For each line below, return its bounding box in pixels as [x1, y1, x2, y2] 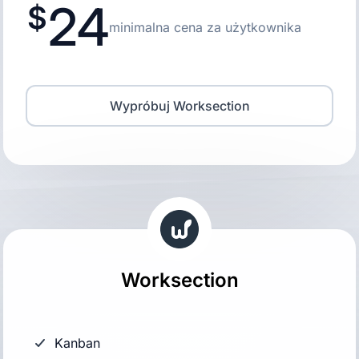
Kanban [54, 335, 100, 351]
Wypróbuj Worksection [109, 98, 250, 114]
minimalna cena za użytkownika [109, 19, 301, 35]
